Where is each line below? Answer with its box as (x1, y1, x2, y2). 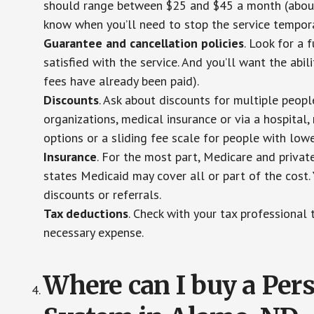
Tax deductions (43, 205, 129, 221)
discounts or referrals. (43, 186, 162, 203)
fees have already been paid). (43, 73, 200, 89)
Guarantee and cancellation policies (43, 35, 245, 51)
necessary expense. (43, 224, 144, 240)
